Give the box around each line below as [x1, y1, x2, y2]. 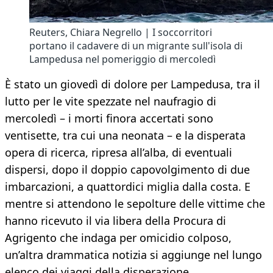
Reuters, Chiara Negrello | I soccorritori [29, 26, 212, 40]
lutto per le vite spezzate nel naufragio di [5, 94, 216, 109]
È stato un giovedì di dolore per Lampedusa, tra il [5, 77, 260, 92]
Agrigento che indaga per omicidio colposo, [5, 230, 232, 246]
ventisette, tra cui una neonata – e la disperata [5, 128, 246, 143]
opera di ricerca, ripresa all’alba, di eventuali [5, 145, 232, 160]
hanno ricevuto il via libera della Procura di [5, 213, 226, 229]
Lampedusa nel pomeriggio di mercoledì [29, 52, 216, 66]
